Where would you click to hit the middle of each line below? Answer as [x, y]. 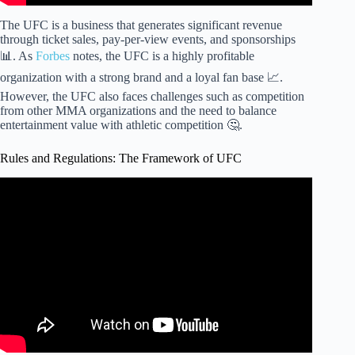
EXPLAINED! [157, 220]
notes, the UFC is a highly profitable [162, 55]
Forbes [53, 55]
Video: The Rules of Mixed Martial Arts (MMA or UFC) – [156, 206]
